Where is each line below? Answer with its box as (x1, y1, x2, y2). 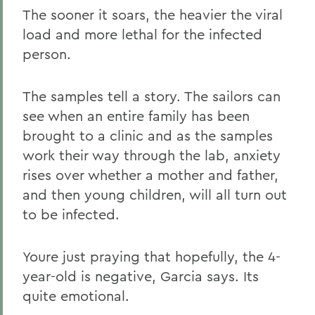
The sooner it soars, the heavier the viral (22, 6, 283, 23)
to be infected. (22, 205, 120, 223)
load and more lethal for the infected (22, 25, 262, 43)
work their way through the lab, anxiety (22, 146, 281, 164)
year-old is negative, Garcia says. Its (22, 267, 259, 285)
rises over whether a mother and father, (22, 166, 278, 184)
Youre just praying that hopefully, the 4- (22, 247, 281, 265)
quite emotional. (22, 287, 129, 304)
